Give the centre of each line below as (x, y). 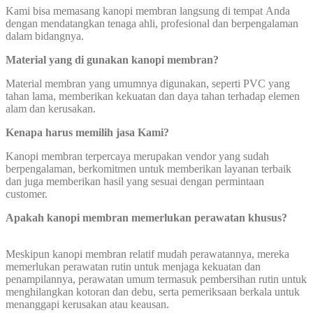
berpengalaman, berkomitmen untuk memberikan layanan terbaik (148, 169)
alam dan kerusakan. (51, 109)
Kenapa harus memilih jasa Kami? (87, 133)
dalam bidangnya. (45, 36)
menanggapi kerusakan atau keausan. (87, 305)
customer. (27, 194)
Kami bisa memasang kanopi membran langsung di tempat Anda (148, 11)
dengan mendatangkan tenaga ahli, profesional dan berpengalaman (152, 24)
